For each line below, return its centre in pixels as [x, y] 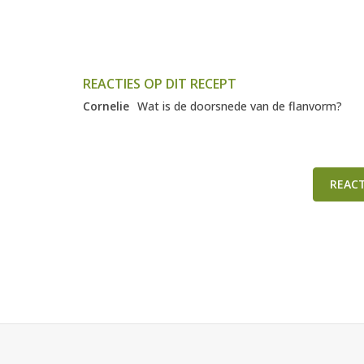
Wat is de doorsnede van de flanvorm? [240, 106]
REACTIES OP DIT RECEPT [160, 84]
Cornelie [106, 106]
